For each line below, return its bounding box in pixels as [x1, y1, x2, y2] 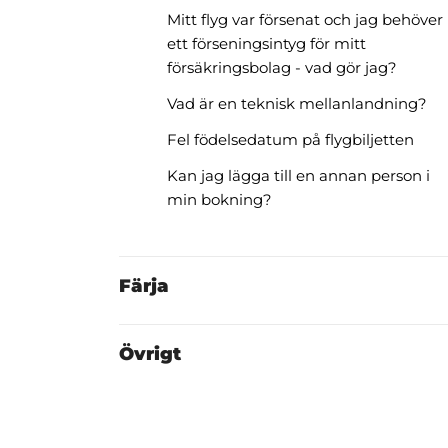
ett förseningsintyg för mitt [167, 34, 366, 53]
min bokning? [167, 190, 272, 209]
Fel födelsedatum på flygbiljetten [167, 130, 414, 149]
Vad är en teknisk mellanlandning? [167, 94, 427, 113]
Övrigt [119, 343, 181, 365]
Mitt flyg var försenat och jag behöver [167, 10, 443, 29]
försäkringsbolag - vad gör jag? [167, 58, 397, 77]
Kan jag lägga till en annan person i [167, 166, 430, 185]
